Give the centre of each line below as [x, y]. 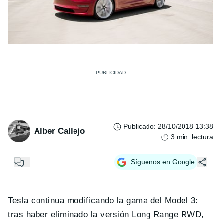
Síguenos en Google [163, 162]
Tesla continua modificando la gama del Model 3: [103, 201]
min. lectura [195, 137]
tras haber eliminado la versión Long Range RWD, [106, 215]
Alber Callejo [59, 131]
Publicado [139, 127]
